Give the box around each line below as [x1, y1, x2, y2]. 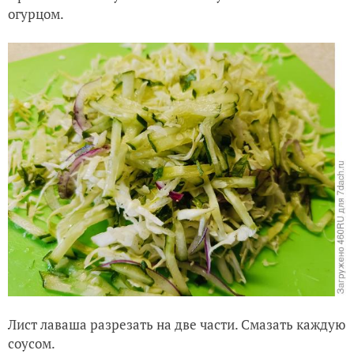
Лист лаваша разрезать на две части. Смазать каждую [8, 314, 345, 333]
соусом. [8, 333, 55, 352]
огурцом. [8, 4, 64, 23]
